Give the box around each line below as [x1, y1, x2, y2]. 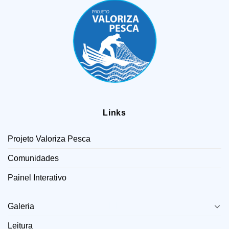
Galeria [8, 201, 34, 211]
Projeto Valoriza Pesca [8, 134, 90, 143]
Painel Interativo [8, 173, 66, 182]
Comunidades [8, 153, 59, 163]
